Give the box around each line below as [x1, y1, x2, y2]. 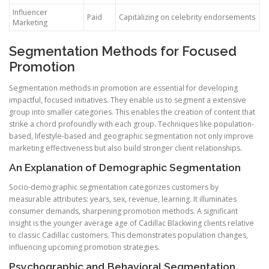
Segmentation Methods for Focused [9, 43, 237, 59]
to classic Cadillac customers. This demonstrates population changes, [9, 230, 248, 241]
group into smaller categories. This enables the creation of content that [9, 106, 255, 117]
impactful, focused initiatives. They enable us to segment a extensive [9, 94, 246, 105]
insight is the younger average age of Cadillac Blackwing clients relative [9, 218, 254, 229]
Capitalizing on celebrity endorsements [119, 11, 255, 22]
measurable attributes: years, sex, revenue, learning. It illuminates [9, 194, 237, 205]
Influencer [13, 7, 47, 17]
